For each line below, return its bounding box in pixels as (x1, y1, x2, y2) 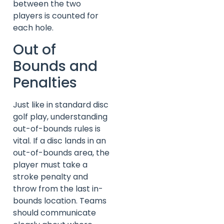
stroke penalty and (13, 170, 88, 182)
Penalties (13, 72, 77, 92)
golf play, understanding (13, 110, 107, 122)
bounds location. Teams (13, 194, 106, 206)
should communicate (13, 206, 96, 218)
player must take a (13, 158, 87, 170)
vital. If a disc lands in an (13, 134, 106, 146)
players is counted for (13, 10, 98, 22)
